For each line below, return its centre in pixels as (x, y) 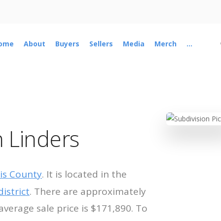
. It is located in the (84, 174)
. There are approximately (88, 192)
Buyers (67, 44)
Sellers (101, 44)
